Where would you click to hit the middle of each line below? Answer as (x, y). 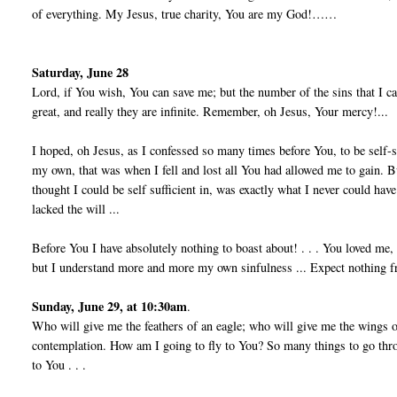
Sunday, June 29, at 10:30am (110, 307)
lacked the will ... (76, 209)
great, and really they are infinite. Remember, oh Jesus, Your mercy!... (210, 112)
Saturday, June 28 (81, 73)
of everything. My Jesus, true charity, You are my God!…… (185, 14)
